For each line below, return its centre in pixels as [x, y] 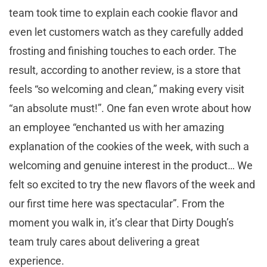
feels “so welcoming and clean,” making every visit [127, 89]
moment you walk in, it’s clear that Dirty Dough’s [121, 222]
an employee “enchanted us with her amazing [117, 127]
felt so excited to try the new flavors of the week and [132, 184]
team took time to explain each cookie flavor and [123, 13]
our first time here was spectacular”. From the [117, 203]
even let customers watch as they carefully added [126, 32]
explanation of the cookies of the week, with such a [129, 146]
